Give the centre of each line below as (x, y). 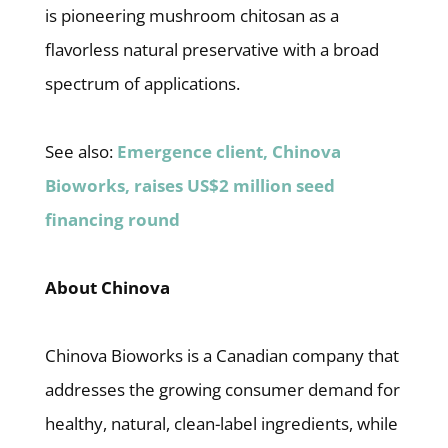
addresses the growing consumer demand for (222, 390)
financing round (112, 220)
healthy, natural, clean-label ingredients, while (221, 424)
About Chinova (107, 288)
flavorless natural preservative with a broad (211, 50)
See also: (78, 152)
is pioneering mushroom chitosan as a (191, 16)
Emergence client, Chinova (228, 152)
